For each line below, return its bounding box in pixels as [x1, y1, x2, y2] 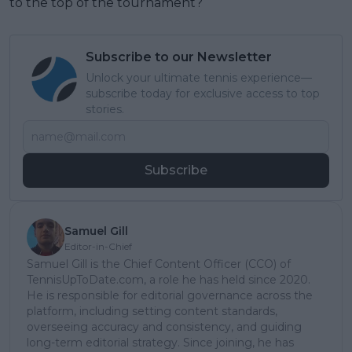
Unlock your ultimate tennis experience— [86, 71, 312, 86]
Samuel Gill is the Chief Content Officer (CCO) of [27, 257, 291, 272]
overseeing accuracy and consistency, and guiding [27, 320, 302, 335]
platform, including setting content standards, [27, 304, 277, 319]
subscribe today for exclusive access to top [86, 86, 320, 101]
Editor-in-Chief [64, 240, 132, 253]
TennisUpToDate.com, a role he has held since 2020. [27, 273, 310, 288]
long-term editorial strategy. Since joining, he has [27, 335, 294, 350]
